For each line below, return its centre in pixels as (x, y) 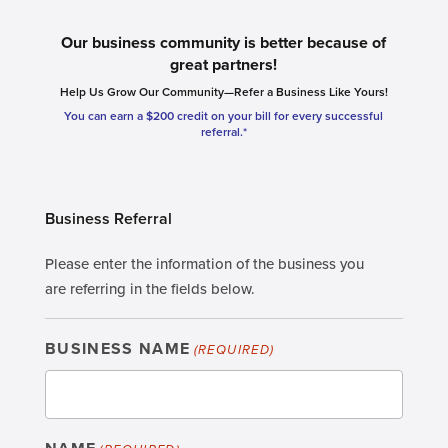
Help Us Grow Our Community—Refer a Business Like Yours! (223, 91)
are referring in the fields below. (149, 288)
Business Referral (108, 218)
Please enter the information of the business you (204, 263)
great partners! (224, 64)
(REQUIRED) (234, 349)
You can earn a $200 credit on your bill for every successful (224, 115)
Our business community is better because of (224, 42)
